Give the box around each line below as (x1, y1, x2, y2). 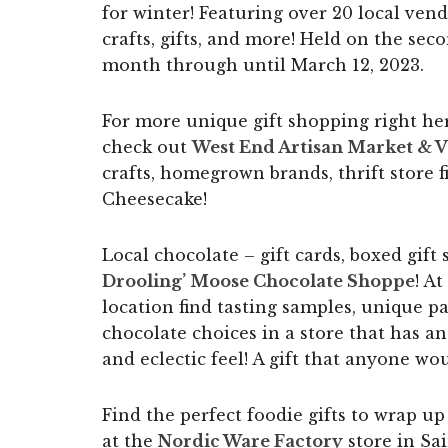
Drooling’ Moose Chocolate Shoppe (102, 270, 415, 291)
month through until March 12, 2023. (102, 54, 424, 75)
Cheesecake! (102, 188, 207, 209)
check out (102, 136, 192, 157)
